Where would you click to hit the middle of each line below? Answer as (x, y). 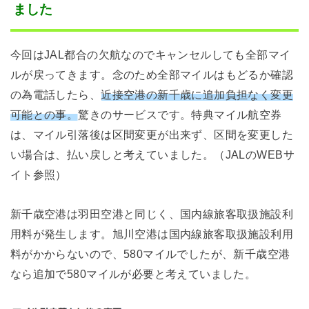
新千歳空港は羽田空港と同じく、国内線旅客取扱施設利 (152, 214)
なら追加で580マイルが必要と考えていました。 (133, 274)
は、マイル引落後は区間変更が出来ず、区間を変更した (152, 134)
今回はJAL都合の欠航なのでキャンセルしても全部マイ (150, 54)
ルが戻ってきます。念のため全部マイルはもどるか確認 (152, 74)
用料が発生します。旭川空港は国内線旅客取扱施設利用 (152, 234)
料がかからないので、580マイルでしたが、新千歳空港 (150, 254)
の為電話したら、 (56, 94)
